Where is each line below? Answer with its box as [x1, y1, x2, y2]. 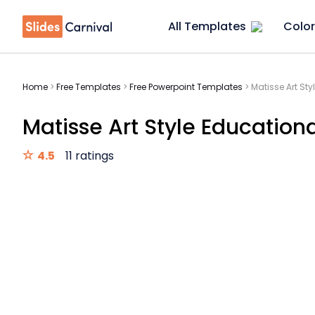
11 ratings [65, 148, 114, 164]
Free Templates [56, 81, 121, 93]
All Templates [168, 18, 246, 34]
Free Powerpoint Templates [129, 81, 243, 93]
